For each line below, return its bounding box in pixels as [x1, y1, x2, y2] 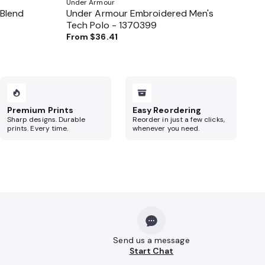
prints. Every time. [7, 124, 69, 133]
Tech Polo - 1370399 [66, 19, 157, 31]
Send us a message [113, 235, 190, 245]
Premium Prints [7, 105, 73, 115]
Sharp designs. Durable [7, 115, 86, 124]
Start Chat [129, 245, 174, 256]
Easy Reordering [132, 105, 202, 115]
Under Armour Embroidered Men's [66, 7, 214, 20]
